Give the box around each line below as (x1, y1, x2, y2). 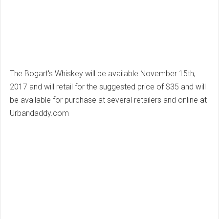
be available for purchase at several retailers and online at (10, 95, 207, 105)
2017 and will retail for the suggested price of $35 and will (10, 82, 206, 92)
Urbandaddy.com (10, 109, 69, 118)
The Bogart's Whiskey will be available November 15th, (10, 69, 196, 79)
